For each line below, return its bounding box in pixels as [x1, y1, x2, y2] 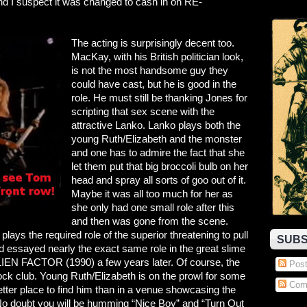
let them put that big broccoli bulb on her [71, 160, 248, 172]
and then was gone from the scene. [71, 215, 228, 227]
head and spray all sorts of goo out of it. [71, 174, 246, 186]
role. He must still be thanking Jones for [71, 92, 247, 103]
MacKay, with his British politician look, [71, 51, 243, 62]
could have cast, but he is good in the [71, 78, 236, 90]
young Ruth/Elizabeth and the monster [71, 133, 242, 145]
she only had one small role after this [71, 201, 234, 213]
